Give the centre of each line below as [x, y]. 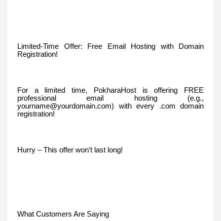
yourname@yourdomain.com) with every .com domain [110, 106]
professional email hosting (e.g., [110, 98]
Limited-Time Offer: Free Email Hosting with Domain [110, 46]
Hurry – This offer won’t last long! [70, 150]
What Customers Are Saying [63, 214]
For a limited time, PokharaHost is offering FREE [110, 90]
